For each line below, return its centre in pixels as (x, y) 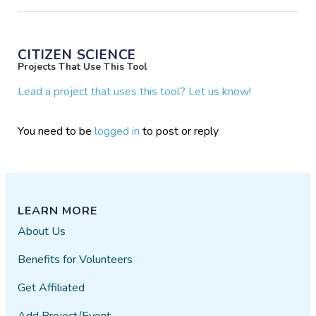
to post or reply (180, 131)
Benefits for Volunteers (75, 259)
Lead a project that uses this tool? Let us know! (135, 91)
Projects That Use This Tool (83, 66)
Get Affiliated (51, 287)
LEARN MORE (58, 211)
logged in (117, 131)
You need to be (56, 131)
